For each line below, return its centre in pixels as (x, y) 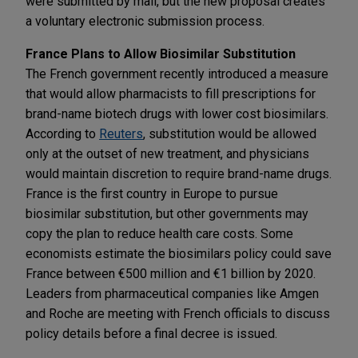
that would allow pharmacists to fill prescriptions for (171, 93)
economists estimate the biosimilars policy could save (179, 253)
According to (62, 133)
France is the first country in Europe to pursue (152, 193)
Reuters (121, 133)
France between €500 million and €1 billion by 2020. (171, 273)
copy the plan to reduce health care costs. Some (159, 233)
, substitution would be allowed (230, 133)
